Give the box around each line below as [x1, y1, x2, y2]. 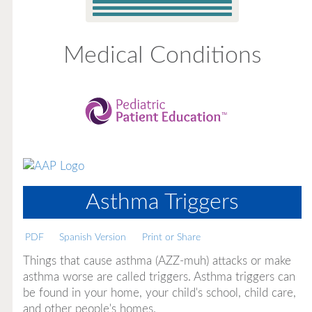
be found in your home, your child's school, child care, [22, 286, 296, 299]
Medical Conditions [63, 44, 261, 68]
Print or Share [141, 232, 201, 242]
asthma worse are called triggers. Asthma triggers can [22, 270, 295, 283]
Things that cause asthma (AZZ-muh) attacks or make [22, 254, 291, 267]
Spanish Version [59, 232, 127, 242]
